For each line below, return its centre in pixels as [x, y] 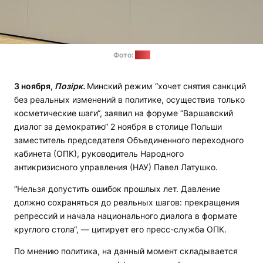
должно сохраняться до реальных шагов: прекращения [127, 203]
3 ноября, [34, 86]
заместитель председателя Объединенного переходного [129, 140]
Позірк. [70, 86]
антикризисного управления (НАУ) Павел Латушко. [116, 167]
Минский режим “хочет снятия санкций [166, 86]
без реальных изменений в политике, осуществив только [129, 100]
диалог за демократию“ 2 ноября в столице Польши [118, 127]
